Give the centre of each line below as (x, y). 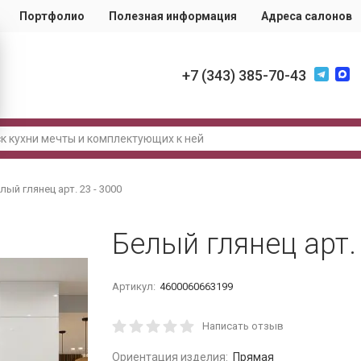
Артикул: (134, 286)
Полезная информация (173, 16)
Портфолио (52, 16)
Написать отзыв (243, 326)
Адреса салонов (307, 16)
